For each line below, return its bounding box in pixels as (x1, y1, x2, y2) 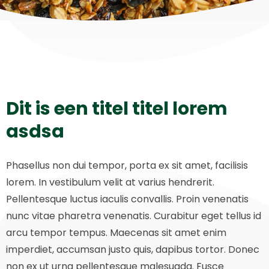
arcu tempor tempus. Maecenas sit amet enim (6, 226, 226, 240)
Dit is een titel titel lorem (6, 96, 228, 121)
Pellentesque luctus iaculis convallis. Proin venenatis (6, 192, 249, 206)
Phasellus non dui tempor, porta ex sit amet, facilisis (6, 159, 248, 172)
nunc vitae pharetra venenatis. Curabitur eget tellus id (6, 209, 261, 223)
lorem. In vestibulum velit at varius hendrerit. (6, 175, 214, 189)
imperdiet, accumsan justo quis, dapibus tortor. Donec (6, 243, 259, 256)
